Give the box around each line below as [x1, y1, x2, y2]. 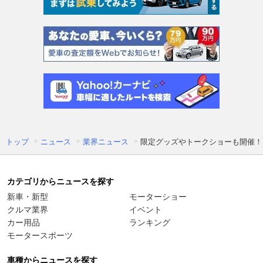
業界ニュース [83, 137, 129, 146]
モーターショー [129, 191, 187, 201]
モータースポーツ [7, 230, 73, 240]
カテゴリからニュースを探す [7, 176, 114, 186]
